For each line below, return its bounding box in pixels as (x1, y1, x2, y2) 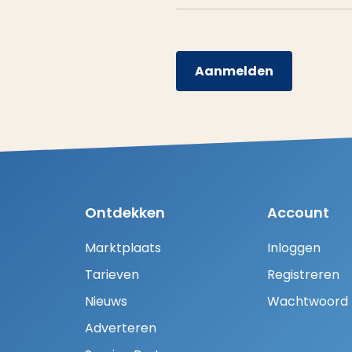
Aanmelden (195, 62, 273, 80)
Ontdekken (85, 203, 165, 223)
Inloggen (267, 239, 321, 258)
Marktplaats (85, 239, 161, 258)
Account (267, 203, 329, 223)
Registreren (267, 266, 339, 284)
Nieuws (85, 292, 127, 311)
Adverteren (85, 319, 156, 338)
